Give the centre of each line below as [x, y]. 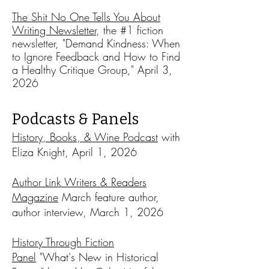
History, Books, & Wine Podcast [85, 137]
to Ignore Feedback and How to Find [96, 56]
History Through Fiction [63, 242]
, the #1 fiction [130, 30]
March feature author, [109, 197]
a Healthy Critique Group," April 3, [92, 70]
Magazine [35, 197]
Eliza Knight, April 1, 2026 [74, 152]
